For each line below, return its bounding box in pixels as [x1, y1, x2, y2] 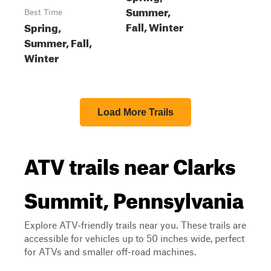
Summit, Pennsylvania [24, 180, 244, 214]
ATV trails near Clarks [24, 146, 236, 180]
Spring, [24, 18, 61, 34]
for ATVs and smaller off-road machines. [24, 246, 197, 257]
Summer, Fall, [24, 33, 92, 50]
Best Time [24, 7, 62, 17]
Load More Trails [97, 107, 174, 117]
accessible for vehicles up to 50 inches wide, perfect [24, 232, 244, 244]
